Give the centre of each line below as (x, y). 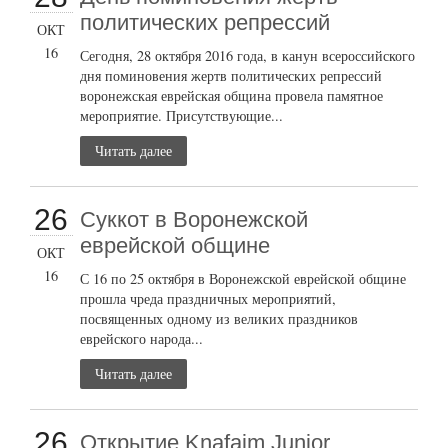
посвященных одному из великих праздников (219, 318)
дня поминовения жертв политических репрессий (231, 75)
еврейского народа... (142, 338)
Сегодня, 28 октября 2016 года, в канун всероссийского (248, 55)
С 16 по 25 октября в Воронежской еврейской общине (243, 278)
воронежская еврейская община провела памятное (232, 95)
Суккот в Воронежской (194, 219)
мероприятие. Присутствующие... (182, 115)
